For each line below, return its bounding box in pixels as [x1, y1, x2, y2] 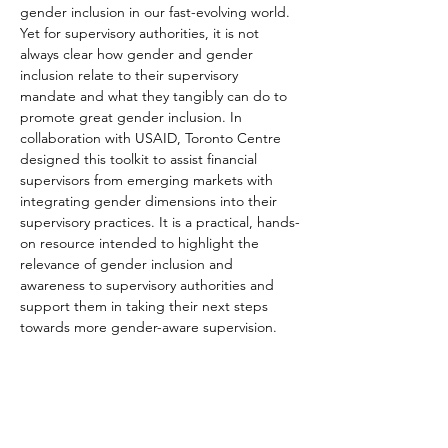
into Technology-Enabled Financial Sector [20, 381, 283, 399]
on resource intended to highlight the [20, 234, 263, 252]
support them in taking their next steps [20, 297, 272, 315]
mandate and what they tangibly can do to [20, 87, 291, 105]
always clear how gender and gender [20, 45, 257, 63]
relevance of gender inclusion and [20, 255, 237, 273]
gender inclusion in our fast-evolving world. [20, 3, 294, 21]
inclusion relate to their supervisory [20, 66, 242, 84]
